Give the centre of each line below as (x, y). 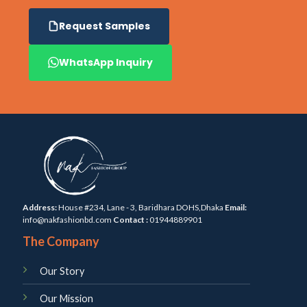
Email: (235, 207)
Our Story (62, 271)
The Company (61, 241)
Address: (39, 207)
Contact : (130, 219)
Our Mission (66, 298)
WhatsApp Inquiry (106, 62)
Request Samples (104, 26)
